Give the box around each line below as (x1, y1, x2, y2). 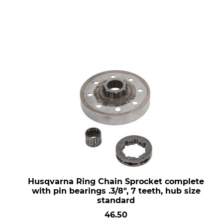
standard (97, 196, 135, 205)
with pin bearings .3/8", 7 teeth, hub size (31, 186, 201, 196)
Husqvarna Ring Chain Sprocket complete (28, 177, 205, 186)
